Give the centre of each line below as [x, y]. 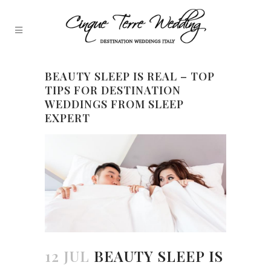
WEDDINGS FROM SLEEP [114, 104]
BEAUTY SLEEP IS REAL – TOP [130, 76]
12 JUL [67, 256]
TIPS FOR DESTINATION [113, 90]
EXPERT [67, 118]
